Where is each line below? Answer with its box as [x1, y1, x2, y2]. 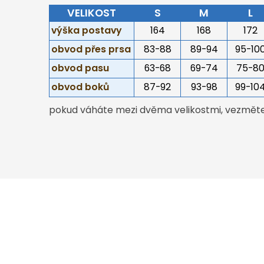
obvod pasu [51, 61, 109, 75]
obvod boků [51, 80, 109, 94]
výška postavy [51, 23, 122, 37]
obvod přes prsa [51, 42, 131, 56]
